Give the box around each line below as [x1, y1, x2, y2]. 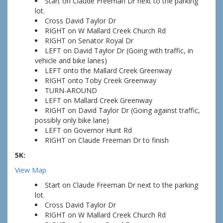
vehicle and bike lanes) [35, 56, 107, 66]
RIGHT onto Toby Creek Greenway [45, 76, 156, 86]
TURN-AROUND [45, 86, 97, 96]
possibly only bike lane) [35, 115, 109, 125]
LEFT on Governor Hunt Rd [45, 125, 132, 135]
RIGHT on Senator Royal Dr [45, 36, 133, 46]
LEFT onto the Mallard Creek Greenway [45, 66, 172, 76]
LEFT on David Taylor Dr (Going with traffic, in [45, 46, 193, 56]
